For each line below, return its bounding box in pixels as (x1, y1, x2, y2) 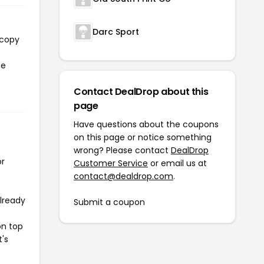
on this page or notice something (74, 131, 212, 143)
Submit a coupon (74, 196, 145, 208)
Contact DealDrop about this (74, 84, 209, 98)
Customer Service (74, 157, 148, 169)
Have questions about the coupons (74, 118, 219, 130)
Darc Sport (93, 25, 139, 38)
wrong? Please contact (74, 144, 171, 156)
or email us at (148, 157, 207, 169)
